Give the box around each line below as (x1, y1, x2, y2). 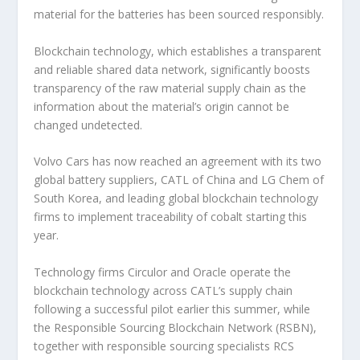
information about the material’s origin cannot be (34, 98, 290, 114)
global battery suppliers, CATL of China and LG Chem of (34, 172, 325, 188)
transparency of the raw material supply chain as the (34, 80, 307, 96)
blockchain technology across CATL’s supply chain (34, 282, 293, 298)
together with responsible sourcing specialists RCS (34, 337, 295, 354)
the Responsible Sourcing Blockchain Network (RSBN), (34, 319, 317, 335)
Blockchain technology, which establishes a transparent (34, 43, 322, 59)
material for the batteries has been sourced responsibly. (34, 6, 325, 22)
